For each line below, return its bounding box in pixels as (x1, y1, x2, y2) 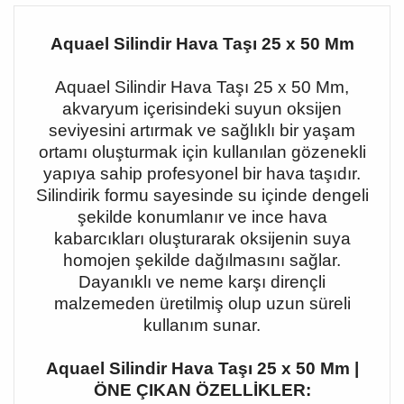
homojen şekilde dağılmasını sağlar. (63, 251, 341, 270)
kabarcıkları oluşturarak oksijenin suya (53, 229, 351, 248)
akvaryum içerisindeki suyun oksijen (62, 99, 342, 118)
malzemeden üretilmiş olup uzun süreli (53, 294, 351, 313)
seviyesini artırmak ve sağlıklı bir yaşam (49, 121, 355, 140)
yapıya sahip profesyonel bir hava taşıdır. (43, 164, 361, 183)
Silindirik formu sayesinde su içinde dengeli (35, 186, 369, 205)
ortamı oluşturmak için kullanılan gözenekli (38, 142, 366, 161)
